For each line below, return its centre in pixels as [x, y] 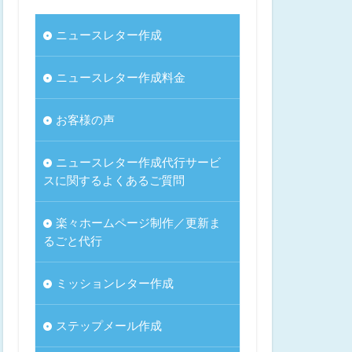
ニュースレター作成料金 [121, 77]
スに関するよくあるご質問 [114, 180]
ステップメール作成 [109, 325]
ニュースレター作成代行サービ [138, 161]
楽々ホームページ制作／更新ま [138, 222]
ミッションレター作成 [115, 282]
